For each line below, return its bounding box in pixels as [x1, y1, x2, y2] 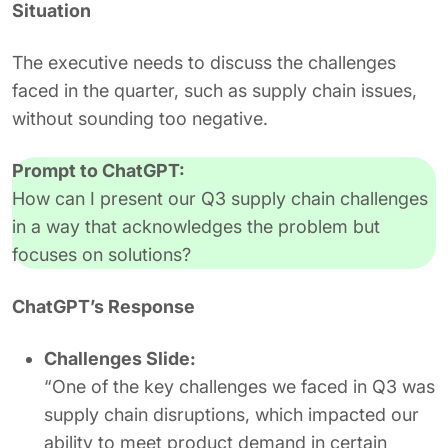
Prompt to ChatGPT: [12, 160, 185, 181]
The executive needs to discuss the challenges [12, 52, 396, 73]
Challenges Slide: [44, 348, 196, 369]
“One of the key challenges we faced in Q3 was [44, 376, 435, 397]
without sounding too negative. [12, 108, 268, 129]
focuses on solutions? [12, 244, 191, 265]
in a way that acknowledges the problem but [12, 216, 380, 237]
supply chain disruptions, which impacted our [44, 404, 419, 425]
